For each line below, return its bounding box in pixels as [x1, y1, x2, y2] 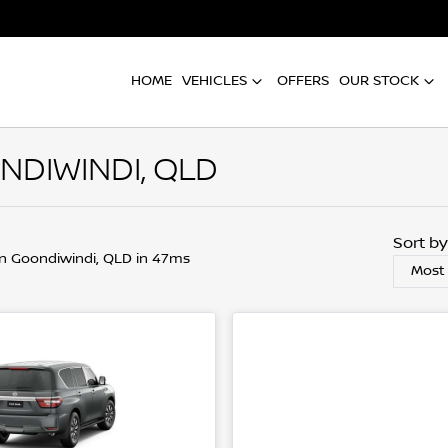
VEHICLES [182, 72, 247, 89]
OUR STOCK [339, 72, 419, 89]
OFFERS [277, 72, 329, 89]
